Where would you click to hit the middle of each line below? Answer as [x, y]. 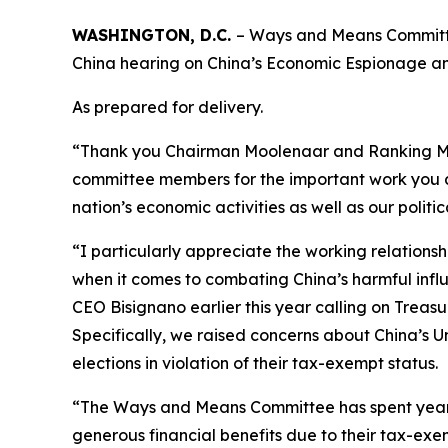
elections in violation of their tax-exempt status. [255, 363]
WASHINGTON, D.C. [154, 35]
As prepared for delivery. [167, 107]
